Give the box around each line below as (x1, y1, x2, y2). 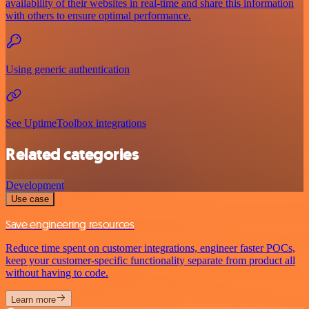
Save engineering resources (6, 217, 134, 232)
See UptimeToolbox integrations (6, 117, 146, 130)
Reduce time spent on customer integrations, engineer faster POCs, (6, 242, 295, 255)
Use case (11, 194, 49, 205)
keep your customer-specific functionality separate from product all (6, 255, 295, 267)
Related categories (6, 143, 139, 166)
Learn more (11, 295, 56, 306)
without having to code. (6, 267, 108, 279)
